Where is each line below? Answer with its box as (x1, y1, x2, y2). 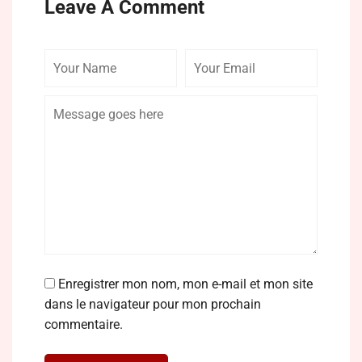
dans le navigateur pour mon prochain (44, 296, 261, 312)
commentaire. (44, 316, 123, 332)
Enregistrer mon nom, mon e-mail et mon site (58, 276, 313, 292)
